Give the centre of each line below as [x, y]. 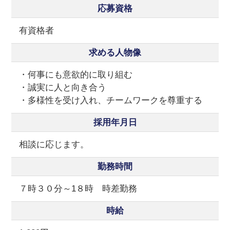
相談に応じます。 [54, 145]
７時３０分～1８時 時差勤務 [78, 189]
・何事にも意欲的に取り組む [76, 75]
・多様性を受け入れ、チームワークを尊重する [111, 101]
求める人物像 [115, 53]
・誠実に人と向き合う [63, 88]
